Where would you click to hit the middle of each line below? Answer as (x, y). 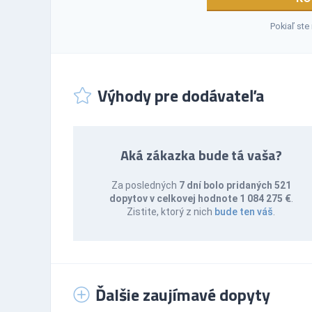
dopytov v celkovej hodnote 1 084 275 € (200, 198)
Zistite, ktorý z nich (171, 211)
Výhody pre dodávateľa (181, 95)
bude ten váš (244, 211)
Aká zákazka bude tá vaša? (201, 155)
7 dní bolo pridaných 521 (235, 185)
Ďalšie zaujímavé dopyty (183, 294)
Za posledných (145, 185)
